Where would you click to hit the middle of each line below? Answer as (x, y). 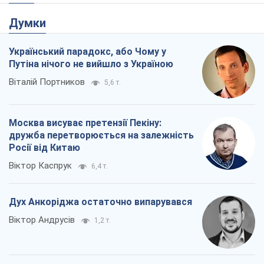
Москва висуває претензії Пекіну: (85, 123)
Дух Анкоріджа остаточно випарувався (100, 202)
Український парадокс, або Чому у (88, 52)
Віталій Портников (47, 82)
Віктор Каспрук (40, 166)
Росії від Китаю (44, 148)
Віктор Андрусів (42, 220)
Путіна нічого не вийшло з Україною (91, 64)
